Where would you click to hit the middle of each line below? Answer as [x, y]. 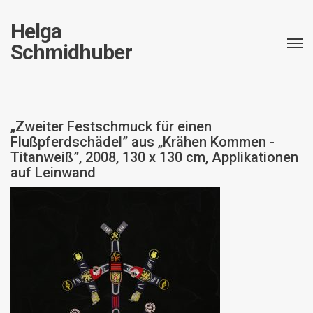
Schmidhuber [71, 52]
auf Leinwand [53, 173]
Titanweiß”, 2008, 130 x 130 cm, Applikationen [154, 157]
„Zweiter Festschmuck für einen [111, 126]
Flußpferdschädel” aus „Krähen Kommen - [143, 142]
